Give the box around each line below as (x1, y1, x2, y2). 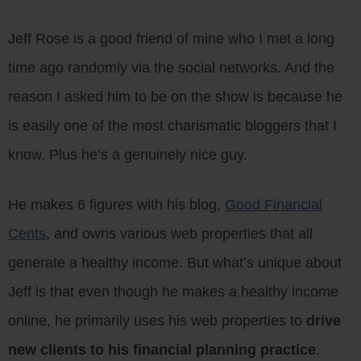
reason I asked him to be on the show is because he (8, 88, 342, 105)
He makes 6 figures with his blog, (8, 196, 225, 213)
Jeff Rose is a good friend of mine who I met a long (8, 30, 334, 47)
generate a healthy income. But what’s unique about (8, 254, 342, 271)
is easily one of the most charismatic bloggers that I (8, 117, 337, 134)
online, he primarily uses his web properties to (8, 312, 306, 329)
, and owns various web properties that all (46, 225, 313, 242)
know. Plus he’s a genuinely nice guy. (8, 146, 247, 163)
